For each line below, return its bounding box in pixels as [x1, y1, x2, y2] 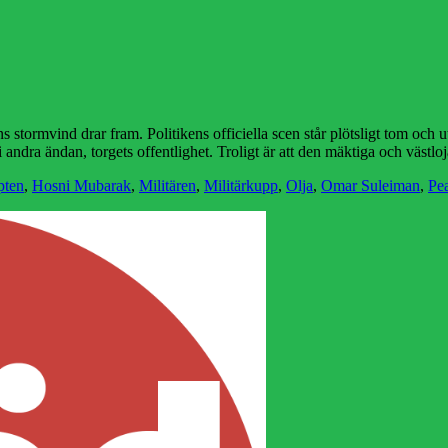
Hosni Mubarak [32, 177, 131, 195]
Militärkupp [204, 177, 278, 195]
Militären [139, 177, 196, 195]
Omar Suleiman [321, 177, 420, 195]
